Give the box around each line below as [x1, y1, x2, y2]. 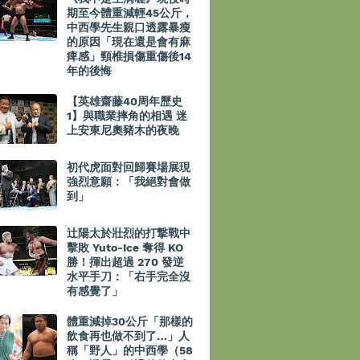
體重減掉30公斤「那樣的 [67, 315, 193, 328]
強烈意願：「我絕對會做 [67, 175, 190, 188]
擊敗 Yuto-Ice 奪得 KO [67, 241, 183, 254]
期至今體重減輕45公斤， [67, 6, 193, 19]
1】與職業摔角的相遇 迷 [67, 109, 187, 122]
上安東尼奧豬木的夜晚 [67, 124, 179, 137]
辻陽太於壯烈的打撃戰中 [67, 227, 190, 239]
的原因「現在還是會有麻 [67, 35, 190, 48]
